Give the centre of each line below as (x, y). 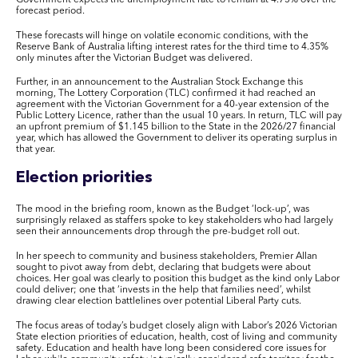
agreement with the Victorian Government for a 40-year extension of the (173, 105)
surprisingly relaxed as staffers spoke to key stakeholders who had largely (175, 221)
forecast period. (50, 11)
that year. (36, 150)
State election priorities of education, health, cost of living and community (177, 337)
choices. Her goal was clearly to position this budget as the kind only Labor (178, 278)
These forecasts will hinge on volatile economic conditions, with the (162, 36)
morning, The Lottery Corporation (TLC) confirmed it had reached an (166, 94)
